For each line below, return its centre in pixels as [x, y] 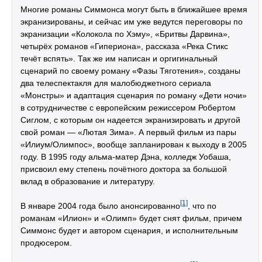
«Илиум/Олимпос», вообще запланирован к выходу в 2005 [134, 144]
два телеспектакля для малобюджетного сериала [116, 83]
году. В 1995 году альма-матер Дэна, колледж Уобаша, [126, 157]
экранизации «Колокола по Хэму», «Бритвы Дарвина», [125, 34]
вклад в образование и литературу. [88, 181]
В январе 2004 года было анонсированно [100, 206]
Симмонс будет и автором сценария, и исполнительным [129, 230]
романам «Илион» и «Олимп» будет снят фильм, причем [131, 218]
